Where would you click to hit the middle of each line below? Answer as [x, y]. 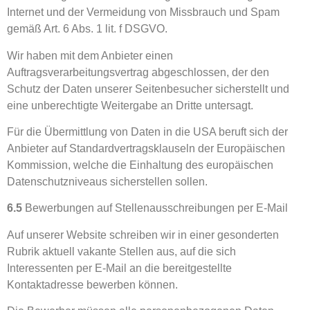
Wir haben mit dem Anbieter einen [90, 55]
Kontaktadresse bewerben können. [92, 284]
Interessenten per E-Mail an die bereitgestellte [119, 268]
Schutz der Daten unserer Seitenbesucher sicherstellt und [148, 89]
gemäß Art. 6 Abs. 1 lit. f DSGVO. [87, 29]
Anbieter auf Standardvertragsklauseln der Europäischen [146, 148]
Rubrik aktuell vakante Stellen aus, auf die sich [121, 251]
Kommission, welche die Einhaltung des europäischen [140, 165]
